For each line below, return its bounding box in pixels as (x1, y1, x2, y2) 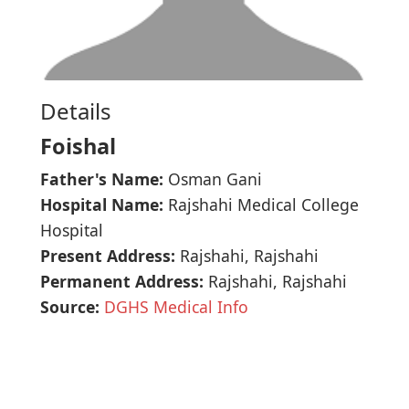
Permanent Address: (40, 270, 204, 292)
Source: (40, 296, 100, 318)
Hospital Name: (40, 194, 163, 215)
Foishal (40, 131, 116, 161)
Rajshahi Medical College (163, 194, 359, 215)
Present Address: (40, 245, 175, 267)
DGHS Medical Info (104, 296, 248, 318)
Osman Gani (163, 168, 262, 190)
